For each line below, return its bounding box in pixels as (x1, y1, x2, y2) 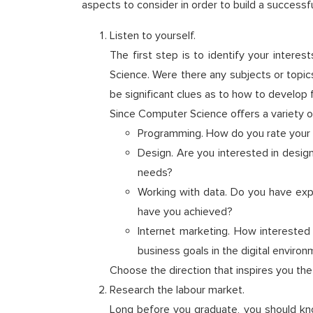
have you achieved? (138, 205, 233, 219)
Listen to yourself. (110, 29, 196, 43)
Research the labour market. (110, 283, 245, 297)
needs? (138, 166, 173, 180)
